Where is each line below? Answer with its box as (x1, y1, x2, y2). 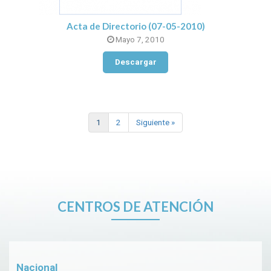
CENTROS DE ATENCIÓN (57, 198, 214, 215)
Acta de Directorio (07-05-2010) (66, 20, 205, 31)
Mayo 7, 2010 (113, 35, 165, 45)
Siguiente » (136, 117, 175, 127)
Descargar (114, 57, 157, 67)
